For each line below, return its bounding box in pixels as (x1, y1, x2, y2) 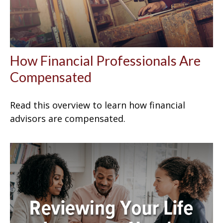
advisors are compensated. (10, 112, 125, 124)
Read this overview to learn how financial (10, 99, 185, 111)
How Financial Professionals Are (10, 52, 201, 69)
